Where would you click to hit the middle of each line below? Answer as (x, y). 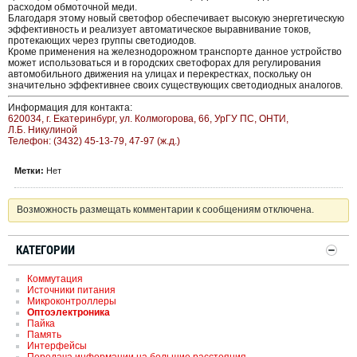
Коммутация (55, 279)
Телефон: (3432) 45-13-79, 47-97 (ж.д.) (94, 141)
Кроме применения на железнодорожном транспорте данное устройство (175, 52)
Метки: (29, 171)
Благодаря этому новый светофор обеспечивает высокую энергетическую (176, 19)
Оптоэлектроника (69, 313)
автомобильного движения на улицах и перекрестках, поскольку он (160, 75)
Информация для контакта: (70, 108)
